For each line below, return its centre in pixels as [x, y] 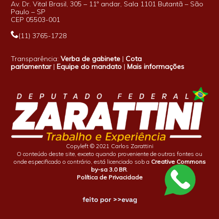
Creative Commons [178, 161]
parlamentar [31, 66]
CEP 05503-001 [36, 19]
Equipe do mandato [89, 66]
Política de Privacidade [109, 177]
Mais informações [156, 66]
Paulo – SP [28, 11]
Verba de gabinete [91, 58]
